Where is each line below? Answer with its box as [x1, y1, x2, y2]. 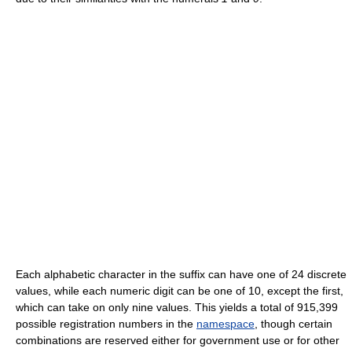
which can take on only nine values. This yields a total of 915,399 [16, 300, 338, 313]
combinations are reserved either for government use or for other [16, 333, 339, 346]
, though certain [255, 317, 332, 330]
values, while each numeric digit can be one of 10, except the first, [16, 284, 343, 297]
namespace [196, 317, 255, 330]
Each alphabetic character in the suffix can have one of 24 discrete [16, 267, 346, 280]
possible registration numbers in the [16, 317, 196, 330]
